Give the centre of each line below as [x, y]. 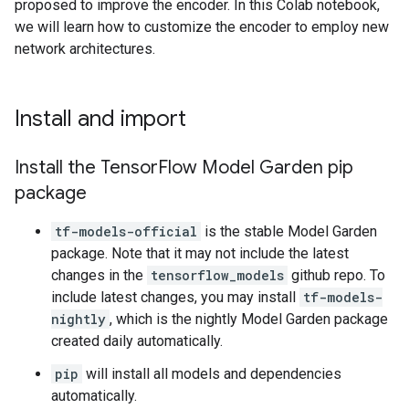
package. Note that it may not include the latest [200, 253]
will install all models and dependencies [212, 374]
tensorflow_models [217, 275]
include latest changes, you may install [175, 297]
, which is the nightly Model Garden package [249, 319]
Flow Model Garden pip [256, 168]
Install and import [100, 119]
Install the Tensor [86, 168]
